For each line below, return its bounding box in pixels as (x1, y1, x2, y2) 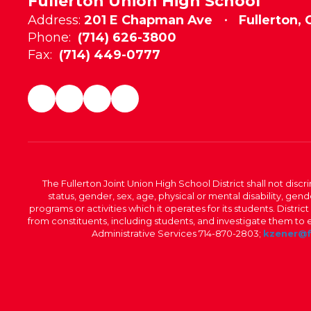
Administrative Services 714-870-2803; (91, 228, 263, 239)
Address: (28, 12, 81, 28)
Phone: (28, 30, 71, 45)
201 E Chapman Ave (84, 12, 212, 28)
